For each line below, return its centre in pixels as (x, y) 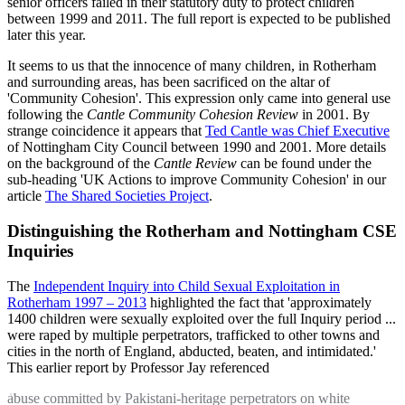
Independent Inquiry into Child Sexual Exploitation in (187, 286)
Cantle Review (195, 164)
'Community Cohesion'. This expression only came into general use (199, 99)
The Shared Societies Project (127, 196)
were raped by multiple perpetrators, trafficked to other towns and (193, 334)
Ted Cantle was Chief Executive (297, 131)
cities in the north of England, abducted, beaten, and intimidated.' (192, 351)
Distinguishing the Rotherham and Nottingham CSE (202, 231)
